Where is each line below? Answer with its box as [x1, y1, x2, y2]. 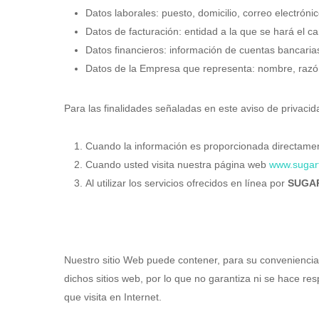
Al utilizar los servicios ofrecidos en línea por [85, 177, 288, 189]
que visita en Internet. [64, 291, 164, 303]
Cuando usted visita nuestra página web [85, 159, 269, 170]
